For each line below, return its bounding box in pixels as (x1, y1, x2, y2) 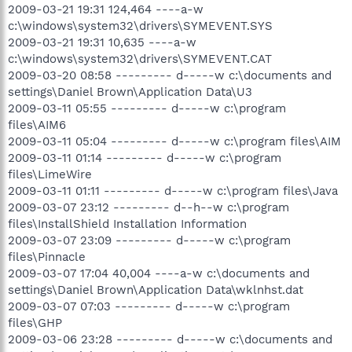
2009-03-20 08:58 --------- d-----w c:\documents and (8, 68, 332, 82)
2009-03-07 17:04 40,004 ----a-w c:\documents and (8, 266, 310, 280)
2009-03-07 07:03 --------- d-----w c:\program (8, 299, 290, 313)
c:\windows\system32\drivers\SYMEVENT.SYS (8, 18, 273, 33)
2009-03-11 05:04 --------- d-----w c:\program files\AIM (8, 134, 341, 148)
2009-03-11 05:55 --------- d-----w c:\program (8, 101, 286, 115)
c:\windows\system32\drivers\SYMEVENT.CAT (8, 51, 272, 66)
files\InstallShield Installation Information (8, 216, 247, 231)
